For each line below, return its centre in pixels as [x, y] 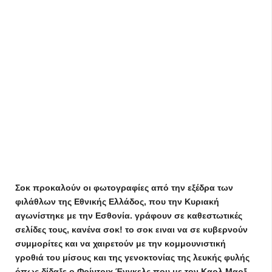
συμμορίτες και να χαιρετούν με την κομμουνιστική [121, 243]
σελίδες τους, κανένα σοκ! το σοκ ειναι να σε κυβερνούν [131, 229]
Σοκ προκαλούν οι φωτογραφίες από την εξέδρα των [124, 188]
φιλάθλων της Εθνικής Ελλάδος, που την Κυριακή [117, 202]
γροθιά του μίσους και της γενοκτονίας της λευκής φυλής [132, 257]
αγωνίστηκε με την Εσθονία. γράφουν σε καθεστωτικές [129, 216]
